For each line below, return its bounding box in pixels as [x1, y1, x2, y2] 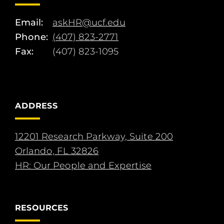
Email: [15, 17, 43, 28]
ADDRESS [15, 101, 58, 111]
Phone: [15, 31, 48, 43]
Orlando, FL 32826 [15, 145, 98, 157]
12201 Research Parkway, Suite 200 [15, 131, 173, 142]
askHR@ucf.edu [52, 17, 125, 28]
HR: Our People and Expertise [15, 160, 151, 171]
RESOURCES [15, 203, 68, 213]
